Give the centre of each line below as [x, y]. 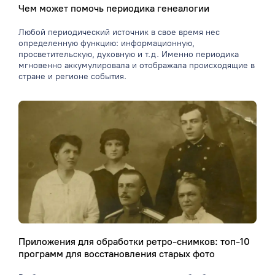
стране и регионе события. [72, 77]
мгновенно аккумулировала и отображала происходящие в [137, 66]
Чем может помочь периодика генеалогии [114, 9]
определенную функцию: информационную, [107, 44]
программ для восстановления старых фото [117, 254]
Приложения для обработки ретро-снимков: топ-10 [134, 242]
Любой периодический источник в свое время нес [119, 33]
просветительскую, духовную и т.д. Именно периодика [129, 55]
